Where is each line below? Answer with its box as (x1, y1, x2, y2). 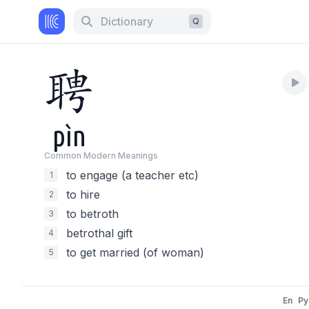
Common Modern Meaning (44, 150, 153, 161)
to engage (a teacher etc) (66, 168, 199, 182)
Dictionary (101, 14, 153, 28)
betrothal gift (66, 226, 132, 240)
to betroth (66, 207, 119, 221)
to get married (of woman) (66, 246, 204, 259)
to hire (66, 188, 100, 201)
